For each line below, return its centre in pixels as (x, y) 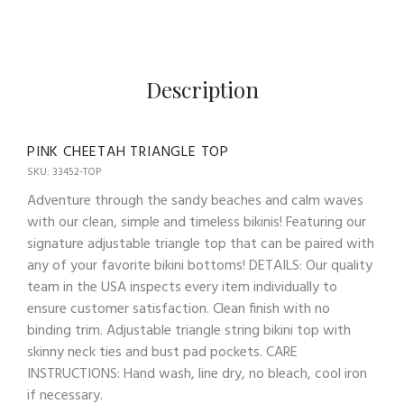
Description (202, 90)
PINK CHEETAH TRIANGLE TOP (128, 153)
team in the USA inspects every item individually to (182, 288)
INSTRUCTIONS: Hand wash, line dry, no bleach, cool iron (197, 375)
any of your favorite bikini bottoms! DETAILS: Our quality (200, 266)
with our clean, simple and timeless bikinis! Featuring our (197, 223)
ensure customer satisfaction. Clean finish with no (179, 310)
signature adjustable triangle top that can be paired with (201, 245)
